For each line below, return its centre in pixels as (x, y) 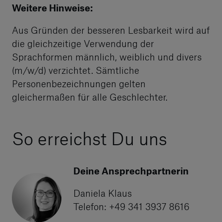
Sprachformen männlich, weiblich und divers (107, 57)
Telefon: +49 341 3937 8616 (131, 206)
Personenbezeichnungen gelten (79, 83)
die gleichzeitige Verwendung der (83, 43)
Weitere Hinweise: (52, 8)
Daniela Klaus (103, 193)
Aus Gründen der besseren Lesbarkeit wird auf (111, 30)
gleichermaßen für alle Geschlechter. (90, 97)
